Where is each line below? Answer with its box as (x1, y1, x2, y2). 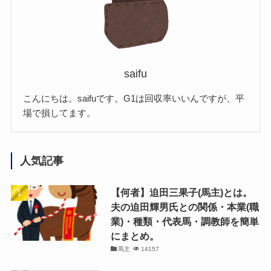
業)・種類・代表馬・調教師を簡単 (110, 216, 259, 227)
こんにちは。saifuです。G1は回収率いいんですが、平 (23, 93, 245, 104)
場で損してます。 (23, 108, 96, 119)
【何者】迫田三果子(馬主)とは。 (110, 187, 252, 198)
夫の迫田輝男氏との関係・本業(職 (110, 201, 259, 213)
